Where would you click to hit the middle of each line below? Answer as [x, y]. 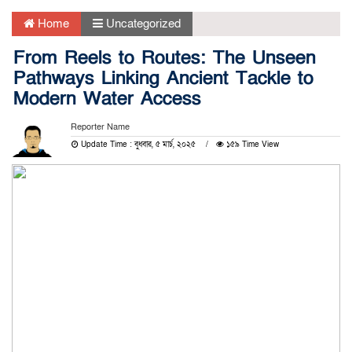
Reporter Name [100, 127]
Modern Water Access [107, 99]
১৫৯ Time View [251, 145]
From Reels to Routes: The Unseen [165, 58]
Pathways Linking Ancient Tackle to [163, 78]
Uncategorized [143, 24]
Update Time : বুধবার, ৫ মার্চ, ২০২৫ [138, 145]
